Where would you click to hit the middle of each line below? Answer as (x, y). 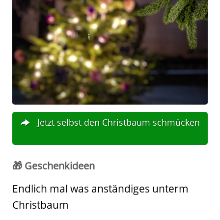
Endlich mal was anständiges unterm (100, 189)
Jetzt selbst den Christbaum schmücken (118, 123)
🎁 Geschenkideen (54, 166)
